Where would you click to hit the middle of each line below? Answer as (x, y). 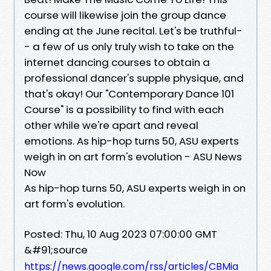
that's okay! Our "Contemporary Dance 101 (129, 93)
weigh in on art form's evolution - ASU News (133, 156)
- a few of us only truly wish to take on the (129, 46)
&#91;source (56, 250)
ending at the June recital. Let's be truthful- (133, 31)
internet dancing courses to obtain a (117, 62)
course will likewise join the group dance (125, 15)
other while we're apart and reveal (111, 125)
